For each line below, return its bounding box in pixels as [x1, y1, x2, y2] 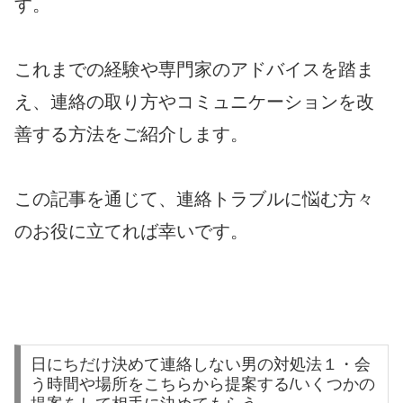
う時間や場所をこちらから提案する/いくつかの [30, 375, 375, 394]
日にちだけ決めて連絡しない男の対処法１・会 [30, 355, 371, 374]
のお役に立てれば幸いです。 [14, 220, 248, 241]
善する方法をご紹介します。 [14, 123, 248, 144]
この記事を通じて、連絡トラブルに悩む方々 [14, 188, 374, 209]
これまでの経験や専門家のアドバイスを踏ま [14, 58, 374, 79]
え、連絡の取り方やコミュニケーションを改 [14, 91, 374, 112]
